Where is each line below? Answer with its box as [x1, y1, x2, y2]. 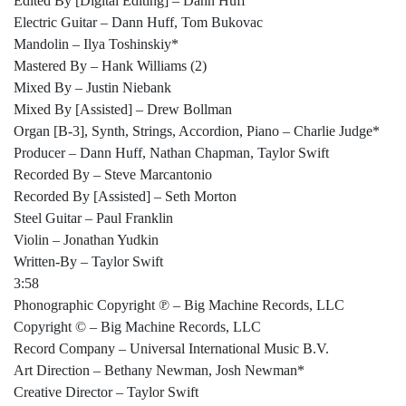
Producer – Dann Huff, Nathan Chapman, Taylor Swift [14, 145, 329, 161]
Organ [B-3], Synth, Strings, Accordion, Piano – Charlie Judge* [14, 123, 380, 140]
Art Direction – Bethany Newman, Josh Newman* [14, 362, 304, 379]
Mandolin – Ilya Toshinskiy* [14, 36, 179, 53]
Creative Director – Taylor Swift [14, 384, 198, 401]
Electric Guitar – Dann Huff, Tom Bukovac [14, 14, 263, 31]
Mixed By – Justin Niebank [14, 80, 171, 96]
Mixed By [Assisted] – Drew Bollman [14, 101, 232, 118]
